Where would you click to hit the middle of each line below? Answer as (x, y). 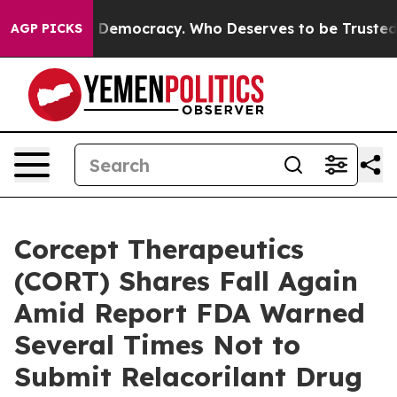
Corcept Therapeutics (159, 249)
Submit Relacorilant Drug (188, 377)
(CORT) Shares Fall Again (186, 281)
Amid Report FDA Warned (190, 313)
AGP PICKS (47, 28)
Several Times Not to (157, 345)
